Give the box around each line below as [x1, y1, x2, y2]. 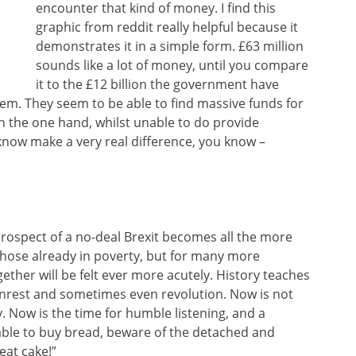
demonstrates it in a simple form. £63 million [36, 37, 304, 55]
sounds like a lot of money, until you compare [36, 56, 308, 74]
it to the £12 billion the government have [36, 75, 279, 93]
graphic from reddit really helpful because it [36, 17, 298, 36]
